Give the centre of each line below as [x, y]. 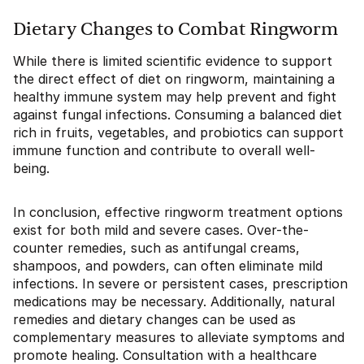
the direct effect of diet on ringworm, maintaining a [174, 79]
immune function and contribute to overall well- [164, 151]
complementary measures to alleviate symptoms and [179, 338]
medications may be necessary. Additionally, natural [174, 302]
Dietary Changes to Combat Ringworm [175, 30]
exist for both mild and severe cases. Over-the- [161, 230]
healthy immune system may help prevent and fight [175, 97]
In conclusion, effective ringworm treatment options [178, 212]
